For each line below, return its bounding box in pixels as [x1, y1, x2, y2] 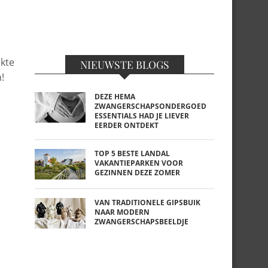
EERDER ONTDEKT [95, 120, 159, 130]
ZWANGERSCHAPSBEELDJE [95, 217, 188, 227]
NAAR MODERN [95, 207, 150, 217]
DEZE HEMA [95, 92, 135, 102]
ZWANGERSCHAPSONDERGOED [95, 101, 206, 111]
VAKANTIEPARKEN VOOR [95, 158, 183, 168]
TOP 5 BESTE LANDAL [95, 148, 170, 159]
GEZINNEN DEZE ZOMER [95, 167, 180, 178]
